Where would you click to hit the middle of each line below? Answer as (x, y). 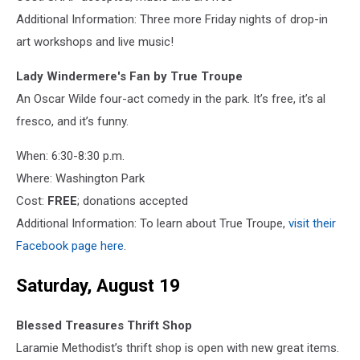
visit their (312, 224)
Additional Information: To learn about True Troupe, (152, 224)
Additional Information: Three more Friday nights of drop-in (172, 20)
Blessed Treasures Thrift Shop (104, 325)
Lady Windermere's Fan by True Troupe (129, 77)
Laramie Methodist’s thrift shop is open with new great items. (178, 348)
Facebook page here (70, 246)
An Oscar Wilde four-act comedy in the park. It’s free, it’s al (171, 99)
